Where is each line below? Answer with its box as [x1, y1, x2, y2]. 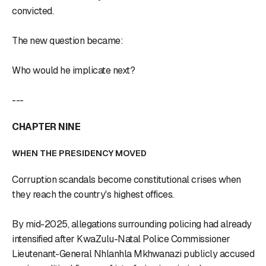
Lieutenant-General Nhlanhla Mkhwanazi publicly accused [12, 247, 254, 260]
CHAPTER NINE [12, 120, 80, 133]
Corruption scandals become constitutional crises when [12, 173, 241, 186]
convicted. [12, 4, 53, 17]
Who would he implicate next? [12, 64, 135, 77]
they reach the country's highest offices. [12, 188, 174, 201]
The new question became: [12, 34, 123, 47]
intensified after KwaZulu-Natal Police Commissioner [12, 232, 230, 245]
